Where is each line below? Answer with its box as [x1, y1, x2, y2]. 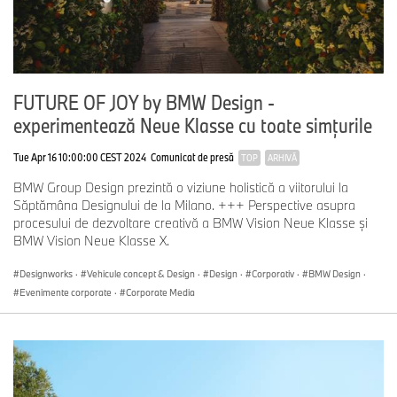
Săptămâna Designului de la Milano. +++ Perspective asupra [13, 197, 355, 214]
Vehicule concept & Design [87, 268, 195, 281]
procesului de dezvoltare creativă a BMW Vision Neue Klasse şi [13, 214, 368, 232]
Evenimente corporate [19, 286, 112, 300]
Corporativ [252, 268, 294, 281]
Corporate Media [126, 286, 195, 300]
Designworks [19, 268, 73, 281]
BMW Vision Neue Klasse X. [13, 232, 169, 250]
